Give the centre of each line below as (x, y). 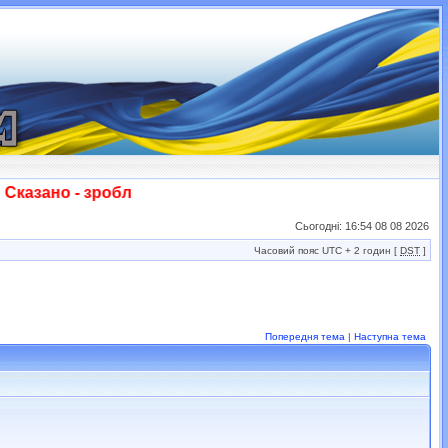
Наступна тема (390, 336)
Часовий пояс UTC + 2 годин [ (327, 250)
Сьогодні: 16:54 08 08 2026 (362, 226)
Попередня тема (305, 336)
